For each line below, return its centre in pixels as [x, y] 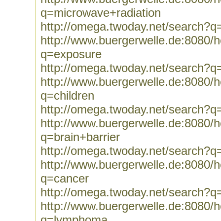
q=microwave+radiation [101, 13]
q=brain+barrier [80, 137]
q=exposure [71, 54]
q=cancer [65, 178]
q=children [67, 95]
